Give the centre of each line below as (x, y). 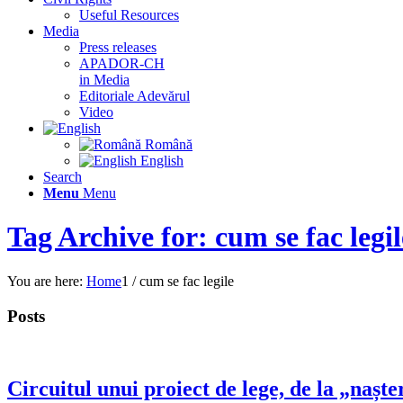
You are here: (45, 281)
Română (167, 144)
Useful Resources (129, 15)
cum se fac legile (187, 281)
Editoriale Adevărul (134, 96)
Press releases (118, 47)
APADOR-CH (122, 63)
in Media (104, 80)
